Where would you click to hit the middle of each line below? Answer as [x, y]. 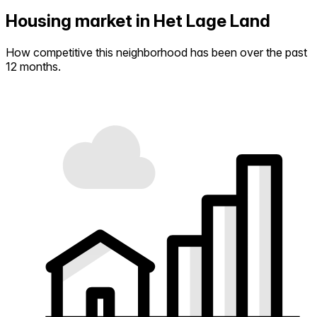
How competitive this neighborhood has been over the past [156, 52]
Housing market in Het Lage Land [138, 21]
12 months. [33, 66]
